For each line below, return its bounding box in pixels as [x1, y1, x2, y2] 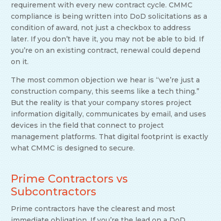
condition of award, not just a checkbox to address [11, 23, 191, 33]
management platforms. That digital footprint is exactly [11, 132, 209, 142]
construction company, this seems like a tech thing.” [11, 87, 200, 96]
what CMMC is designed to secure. [11, 144, 135, 153]
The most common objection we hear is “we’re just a [11, 75, 200, 85]
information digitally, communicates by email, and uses [11, 110, 207, 119]
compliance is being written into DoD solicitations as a [11, 12, 208, 21]
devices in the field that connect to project [11, 121, 164, 130]
